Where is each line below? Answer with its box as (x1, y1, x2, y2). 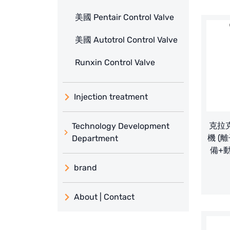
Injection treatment (74, 92, 148, 102)
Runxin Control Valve (75, 57, 155, 68)
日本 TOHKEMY (75, 203, 131, 213)
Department (71, 133, 118, 144)
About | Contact (74, 192, 135, 202)
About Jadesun (75, 209, 135, 220)
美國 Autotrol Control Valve (75, 35, 178, 45)
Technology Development (71, 121, 169, 131)
